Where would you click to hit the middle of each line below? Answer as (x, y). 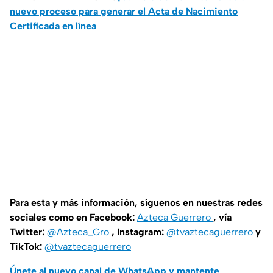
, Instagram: (139, 232)
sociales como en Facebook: (73, 218)
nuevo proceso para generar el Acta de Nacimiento (124, 12)
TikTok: (27, 247)
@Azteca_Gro (79, 232)
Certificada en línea (53, 26)
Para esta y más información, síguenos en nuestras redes (136, 203)
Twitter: (28, 232)
